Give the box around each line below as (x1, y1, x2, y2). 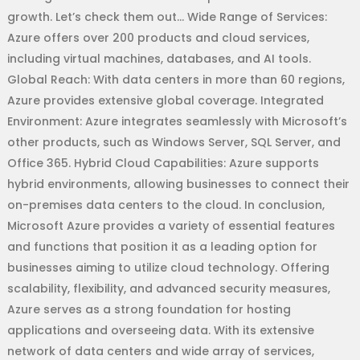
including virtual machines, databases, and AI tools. (6, 51, 311, 67)
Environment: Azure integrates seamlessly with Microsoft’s (6, 113, 347, 130)
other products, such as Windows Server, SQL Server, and (6, 134, 341, 151)
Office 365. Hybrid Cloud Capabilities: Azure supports (6, 155, 319, 172)
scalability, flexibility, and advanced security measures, (6, 280, 330, 297)
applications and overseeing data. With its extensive (6, 322, 314, 339)
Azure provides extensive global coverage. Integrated (6, 92, 324, 109)
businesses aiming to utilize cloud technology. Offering (6, 260, 329, 276)
